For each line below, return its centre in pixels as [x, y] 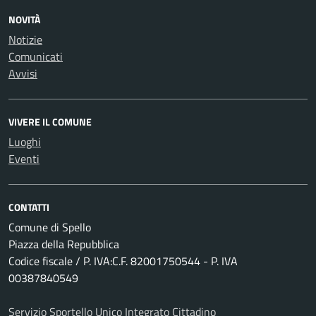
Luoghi [25, 142]
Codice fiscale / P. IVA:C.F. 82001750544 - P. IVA [123, 261]
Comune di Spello [50, 227]
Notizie [25, 40]
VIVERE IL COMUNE [50, 122]
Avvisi [23, 74]
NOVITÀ [24, 20]
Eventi [24, 159]
